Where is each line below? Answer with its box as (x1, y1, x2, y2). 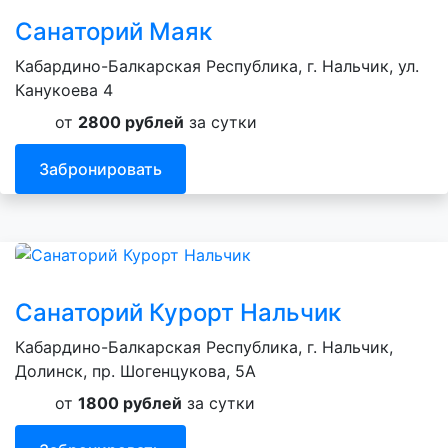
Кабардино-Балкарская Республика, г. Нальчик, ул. (15, 56, 419, 77)
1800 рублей (78, 393, 182, 414)
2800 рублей (78, 112, 184, 133)
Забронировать (39, 158, 162, 179)
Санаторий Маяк (15, 17, 212, 47)
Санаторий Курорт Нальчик (15, 298, 341, 328)
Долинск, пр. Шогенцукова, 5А (15, 361, 256, 382)
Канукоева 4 (15, 80, 113, 101)
